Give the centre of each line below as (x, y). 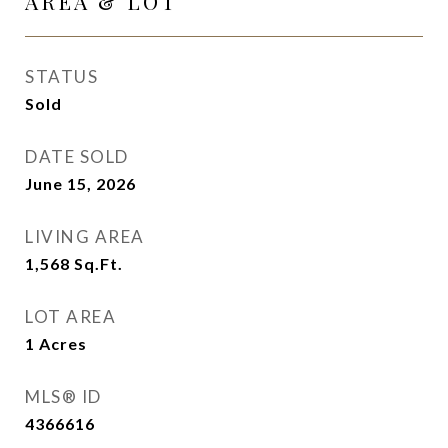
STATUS (61, 76)
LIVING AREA (85, 236)
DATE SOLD (77, 156)
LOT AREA (70, 316)
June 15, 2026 (80, 183)
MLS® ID (63, 396)
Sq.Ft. (98, 263)
